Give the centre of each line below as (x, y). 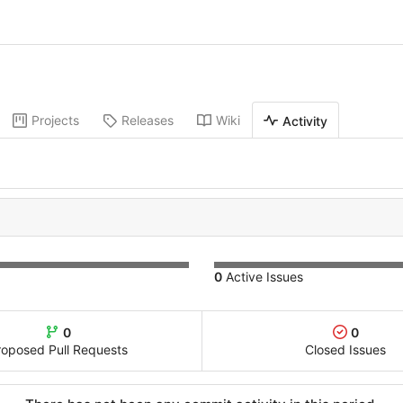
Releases (148, 121)
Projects (55, 121)
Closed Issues (346, 350)
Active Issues (263, 277)
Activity (305, 121)
